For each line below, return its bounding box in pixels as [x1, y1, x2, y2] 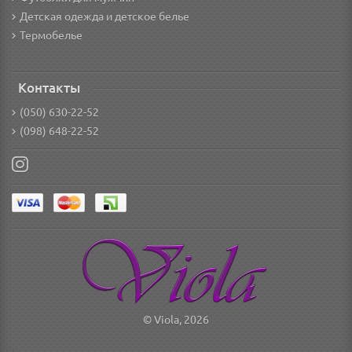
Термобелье [20, 29, 82, 42]
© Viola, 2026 [143, 313, 209, 326]
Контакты [18, 80, 80, 95]
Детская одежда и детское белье [20, 10, 189, 23]
